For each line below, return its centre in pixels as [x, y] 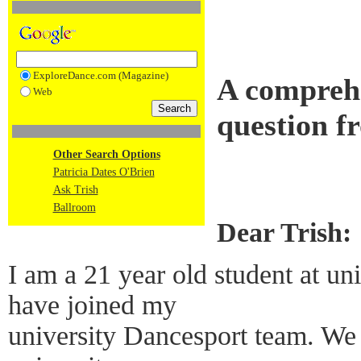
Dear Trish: [284, 232]
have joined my [92, 305]
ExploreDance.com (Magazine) [100, 75]
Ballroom [74, 207]
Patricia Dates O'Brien [104, 172]
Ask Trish [75, 190]
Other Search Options [106, 154]
